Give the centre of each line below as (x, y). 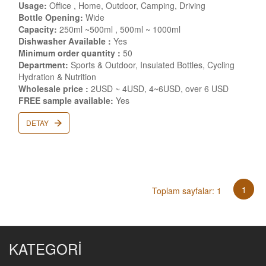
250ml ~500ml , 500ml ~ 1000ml (119, 29)
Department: (43, 65)
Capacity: (38, 29)
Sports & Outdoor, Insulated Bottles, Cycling (151, 65)
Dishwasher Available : (65, 41)
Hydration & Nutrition (57, 77)
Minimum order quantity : (69, 53)
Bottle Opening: (51, 17)
